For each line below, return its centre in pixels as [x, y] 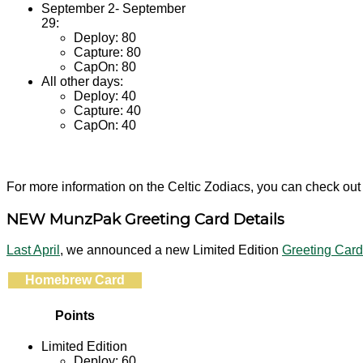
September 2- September [113, 9]
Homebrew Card [75, 280]
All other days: [82, 81]
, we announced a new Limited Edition [171, 250]
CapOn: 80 [105, 67]
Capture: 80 [107, 52]
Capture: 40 [107, 111]
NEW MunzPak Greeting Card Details [145, 219]
